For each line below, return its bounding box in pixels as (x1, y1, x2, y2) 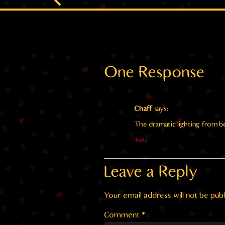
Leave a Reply (103, 165, 198, 180)
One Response (103, 65, 204, 80)
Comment (103, 211, 142, 219)
